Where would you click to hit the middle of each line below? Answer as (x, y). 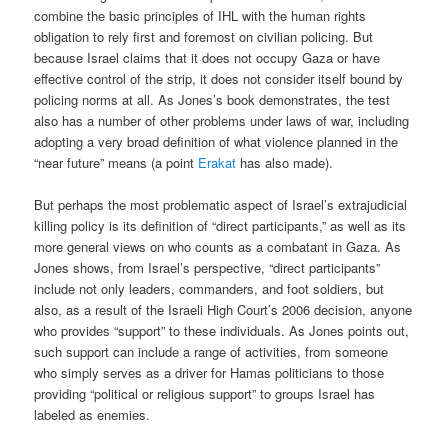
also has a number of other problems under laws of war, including (222, 120)
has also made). (285, 162)
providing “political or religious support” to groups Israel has (205, 393)
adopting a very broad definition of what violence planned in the (216, 141)
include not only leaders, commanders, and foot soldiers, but (209, 288)
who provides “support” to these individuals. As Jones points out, (222, 330)
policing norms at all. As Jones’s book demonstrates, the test (212, 99)
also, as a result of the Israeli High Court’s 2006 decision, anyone (223, 309)
